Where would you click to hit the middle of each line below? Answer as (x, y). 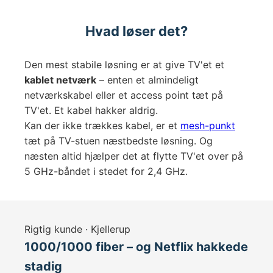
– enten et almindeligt (147, 80)
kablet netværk (60, 80)
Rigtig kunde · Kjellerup (77, 229)
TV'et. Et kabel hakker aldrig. (91, 110)
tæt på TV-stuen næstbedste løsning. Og (119, 141)
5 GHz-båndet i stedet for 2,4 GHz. (106, 171)
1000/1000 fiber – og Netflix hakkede (136, 247)
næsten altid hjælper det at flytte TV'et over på (134, 156)
